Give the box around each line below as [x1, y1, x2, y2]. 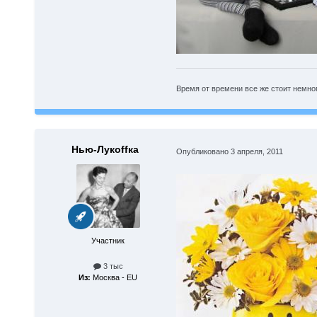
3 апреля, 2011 [230, 147, 283, 156]
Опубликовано [175, 147, 231, 156]
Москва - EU [91, 273, 138, 282]
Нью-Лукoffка [71, 144, 139, 156]
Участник [91, 236, 125, 246]
